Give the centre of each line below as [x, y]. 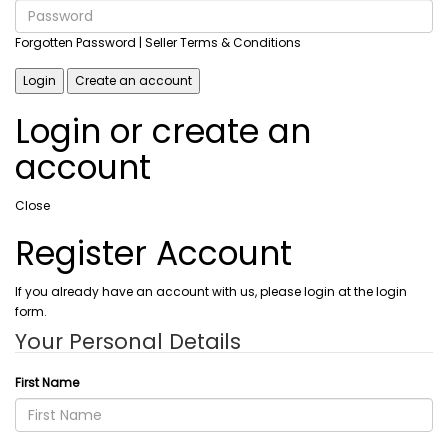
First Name [47, 382]
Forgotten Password [75, 42]
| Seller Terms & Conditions [218, 42]
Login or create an [163, 131]
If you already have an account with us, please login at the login [211, 291]
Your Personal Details [128, 341]
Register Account [153, 253]
